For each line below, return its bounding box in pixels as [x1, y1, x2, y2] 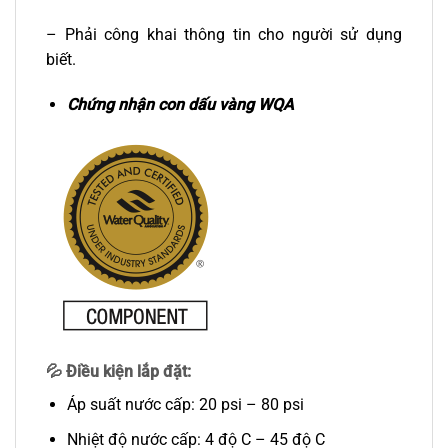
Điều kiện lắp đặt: [66, 361, 191, 381]
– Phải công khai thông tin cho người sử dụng [46, 24, 402, 44]
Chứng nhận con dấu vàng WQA [66, 95, 294, 115]
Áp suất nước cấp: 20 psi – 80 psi [66, 394, 308, 414]
